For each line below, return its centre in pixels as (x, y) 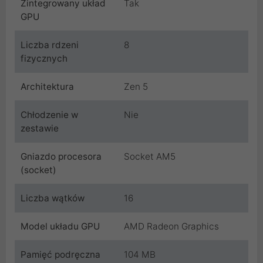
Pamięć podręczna (60, 255)
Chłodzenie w (49, 115)
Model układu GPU (60, 227)
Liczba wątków (53, 198)
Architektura (47, 87)
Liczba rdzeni (50, 45)
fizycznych (44, 59)
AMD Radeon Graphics (171, 227)
